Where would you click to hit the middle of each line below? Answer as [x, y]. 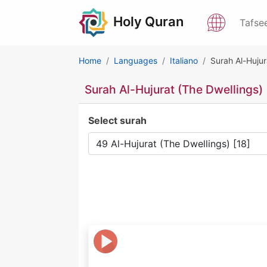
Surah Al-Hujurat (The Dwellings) [174, 89]
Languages [136, 60]
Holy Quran [148, 21]
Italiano [184, 60]
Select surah [117, 120]
